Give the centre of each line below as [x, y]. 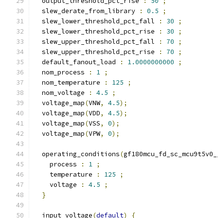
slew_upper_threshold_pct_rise [96, 52]
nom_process [61, 72]
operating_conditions [77, 154]
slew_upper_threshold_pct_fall [96, 42]
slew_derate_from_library [87, 11]
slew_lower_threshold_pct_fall [96, 21]
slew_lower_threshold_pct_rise [96, 31]
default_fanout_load [77, 62]
